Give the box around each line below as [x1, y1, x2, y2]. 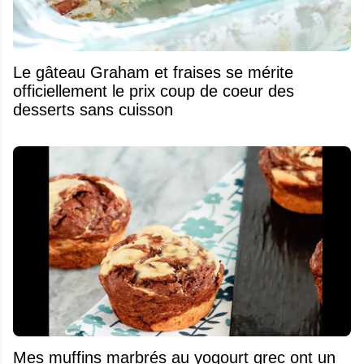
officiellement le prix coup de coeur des [13, 82, 294, 100]
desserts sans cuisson [13, 101, 173, 119]
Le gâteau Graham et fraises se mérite [13, 63, 36, 81]
